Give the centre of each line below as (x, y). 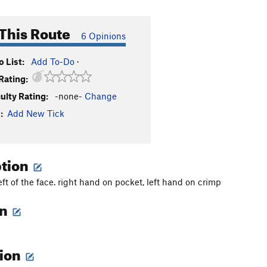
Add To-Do (53, 61)
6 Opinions (103, 36)
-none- (69, 96)
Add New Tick (36, 113)
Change (101, 96)
